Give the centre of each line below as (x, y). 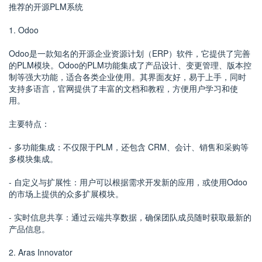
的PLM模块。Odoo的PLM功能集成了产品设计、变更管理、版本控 (130, 65)
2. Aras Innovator (41, 252)
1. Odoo (24, 30)
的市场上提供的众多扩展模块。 (66, 194)
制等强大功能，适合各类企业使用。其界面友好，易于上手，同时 (127, 77)
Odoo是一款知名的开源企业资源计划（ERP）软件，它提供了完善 (130, 53)
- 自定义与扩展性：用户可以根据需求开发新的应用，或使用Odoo (128, 182)
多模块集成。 (33, 158)
